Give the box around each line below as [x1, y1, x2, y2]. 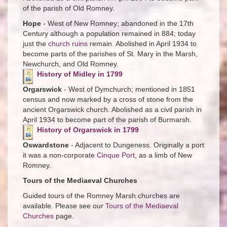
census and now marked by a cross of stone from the [23, 95, 193, 104]
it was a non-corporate [23, 151, 97, 160]
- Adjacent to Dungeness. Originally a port [69, 141, 204, 149]
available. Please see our [23, 202, 105, 210]
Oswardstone [23, 141, 69, 149]
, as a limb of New [135, 151, 192, 160]
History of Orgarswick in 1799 [37, 126, 139, 134]
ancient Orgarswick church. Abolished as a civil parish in [23, 105, 202, 114]
